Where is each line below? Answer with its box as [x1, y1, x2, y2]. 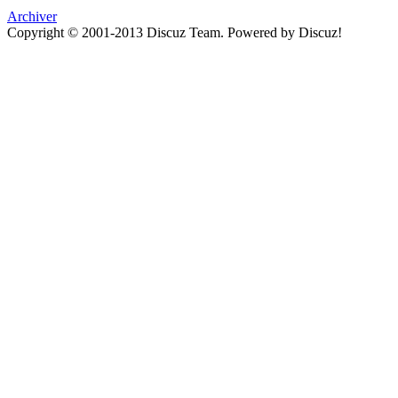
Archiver [7, 9, 57, 25]
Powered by [227, 25, 298, 41]
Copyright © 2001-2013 [7, 25, 147, 41]
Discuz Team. [147, 25, 227, 41]
